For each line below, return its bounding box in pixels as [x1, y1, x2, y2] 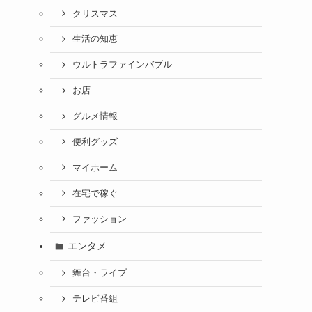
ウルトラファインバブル [72, 60, 172, 70]
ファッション [72, 214, 127, 224]
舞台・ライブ [72, 268, 127, 279]
